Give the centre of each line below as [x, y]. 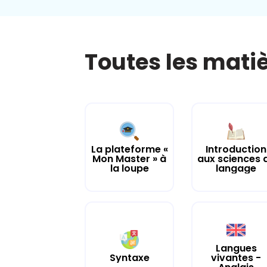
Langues [236, 248]
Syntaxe [129, 257]
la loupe [129, 168]
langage [236, 168]
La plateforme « [129, 149]
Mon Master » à [129, 159]
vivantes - [236, 257]
